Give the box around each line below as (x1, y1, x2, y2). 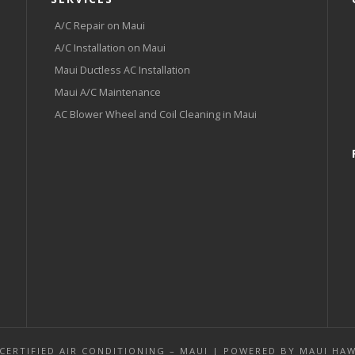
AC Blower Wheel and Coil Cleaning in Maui (55, 108, 257, 121)
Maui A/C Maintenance (55, 86, 161, 99)
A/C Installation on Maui (55, 41, 166, 55)
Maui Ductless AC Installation (55, 63, 190, 77)
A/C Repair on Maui (55, 19, 145, 32)
